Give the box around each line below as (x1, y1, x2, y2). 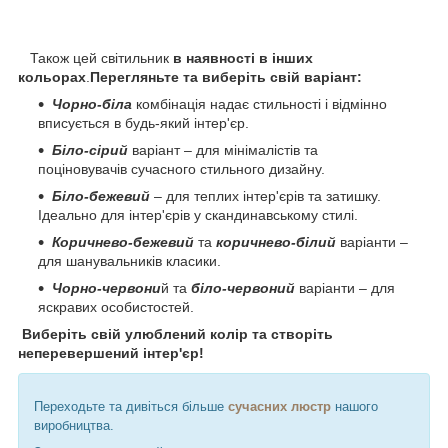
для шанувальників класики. (38, 252, 221, 269)
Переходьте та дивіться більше (34, 398, 228, 414)
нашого (331, 398, 378, 414)
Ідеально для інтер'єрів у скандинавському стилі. (38, 206, 358, 223)
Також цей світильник (18, 49, 169, 66)
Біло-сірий (52, 141, 128, 158)
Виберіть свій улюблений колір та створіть (18, 325, 333, 342)
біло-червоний (191, 279, 295, 296)
